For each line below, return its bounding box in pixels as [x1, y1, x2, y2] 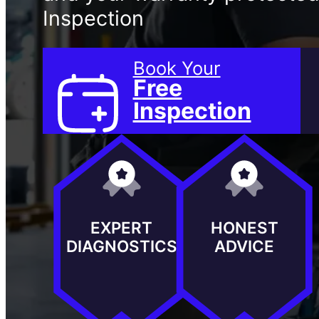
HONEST [210, 217, 278, 237]
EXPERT [90, 217, 153, 237]
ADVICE [214, 236, 275, 256]
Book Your [132, 57, 221, 80]
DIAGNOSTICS [66, 236, 177, 256]
